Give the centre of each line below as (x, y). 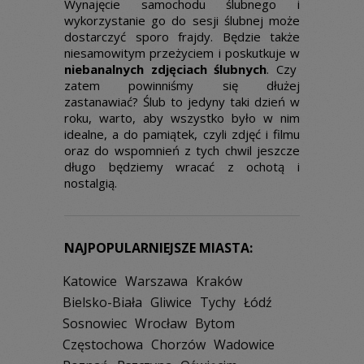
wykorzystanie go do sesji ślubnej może (182, 20)
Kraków (219, 281)
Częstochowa (103, 344)
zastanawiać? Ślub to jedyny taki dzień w (182, 102)
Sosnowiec (95, 323)
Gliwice (171, 302)
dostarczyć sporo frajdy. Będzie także (182, 37)
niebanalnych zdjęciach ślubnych (165, 69)
